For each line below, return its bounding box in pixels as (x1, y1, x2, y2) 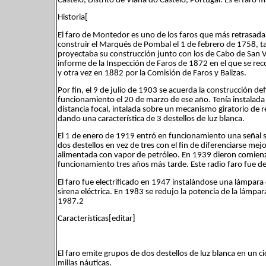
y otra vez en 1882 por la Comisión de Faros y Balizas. (58, 68, 246, 78)
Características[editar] (58, 214, 135, 223)
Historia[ (58, 13, 88, 23)
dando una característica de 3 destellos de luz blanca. (58, 114, 245, 123)
